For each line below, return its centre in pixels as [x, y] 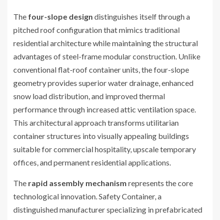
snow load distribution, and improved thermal [89, 96]
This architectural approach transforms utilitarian [96, 123]
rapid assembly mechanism [77, 183]
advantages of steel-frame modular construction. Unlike [107, 56]
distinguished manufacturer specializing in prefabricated [108, 210]
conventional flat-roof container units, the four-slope [101, 70]
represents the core [160, 183]
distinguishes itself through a [141, 17]
